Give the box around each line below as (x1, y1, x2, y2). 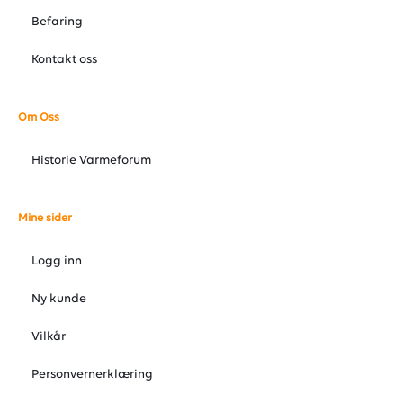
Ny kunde (31, 292, 86, 306)
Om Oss (18, 112, 59, 123)
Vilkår (31, 330, 66, 344)
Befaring (31, 15, 83, 29)
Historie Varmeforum (31, 154, 151, 167)
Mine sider (18, 212, 72, 224)
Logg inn (31, 255, 82, 268)
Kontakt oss (31, 53, 97, 67)
